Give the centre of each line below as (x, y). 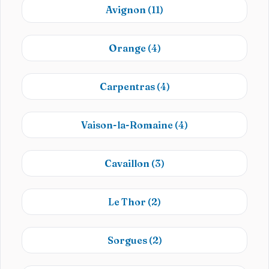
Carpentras (128, 86)
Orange (128, 48)
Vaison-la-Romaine (128, 125)
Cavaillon (128, 163)
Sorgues (128, 240)
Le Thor (128, 202)
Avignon (127, 10)
